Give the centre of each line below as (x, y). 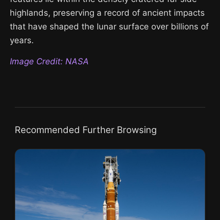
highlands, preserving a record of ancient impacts (107, 13)
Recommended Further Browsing (86, 130)
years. (22, 40)
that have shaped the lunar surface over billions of (109, 27)
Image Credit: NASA (49, 61)
